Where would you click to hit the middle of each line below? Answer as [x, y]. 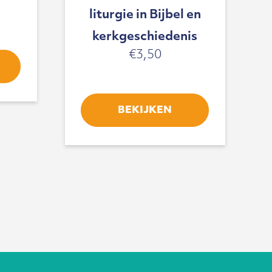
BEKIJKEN [145, 110]
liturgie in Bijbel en [145, 15]
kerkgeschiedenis [145, 37]
